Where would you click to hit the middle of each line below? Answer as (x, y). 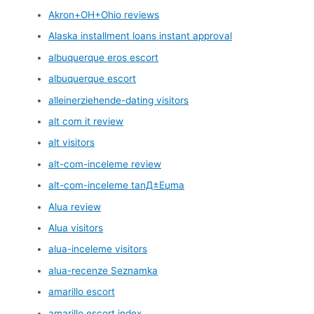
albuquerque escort (93, 79)
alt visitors (72, 143)
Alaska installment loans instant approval (141, 36)
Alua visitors (76, 228)
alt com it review (86, 121)
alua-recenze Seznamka (103, 270)
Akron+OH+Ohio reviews (104, 14)
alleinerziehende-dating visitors (119, 100)
